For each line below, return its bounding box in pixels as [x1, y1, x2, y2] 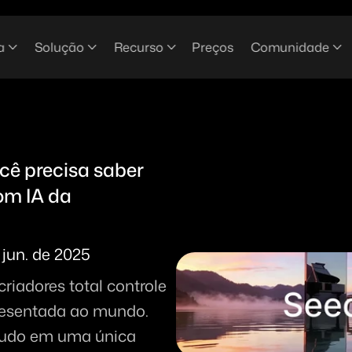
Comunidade [251, 38, 330, 56]
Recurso [114, 38, 164, 56]
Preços [192, 38, 234, 56]
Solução [35, 38, 85, 56]
